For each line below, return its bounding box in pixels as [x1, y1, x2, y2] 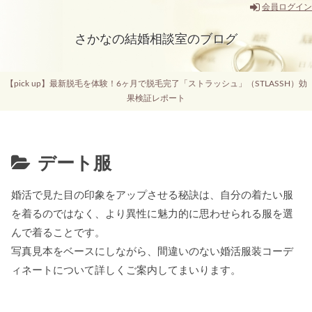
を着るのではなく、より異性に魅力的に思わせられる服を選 [11, 209, 293, 220]
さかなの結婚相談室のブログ [75, 33, 237, 46]
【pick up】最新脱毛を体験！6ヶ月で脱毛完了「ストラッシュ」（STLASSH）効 [5, 79, 307, 88]
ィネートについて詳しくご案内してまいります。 [11, 265, 241, 276]
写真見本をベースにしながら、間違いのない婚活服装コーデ [11, 247, 293, 258]
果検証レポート [127, 94, 185, 103]
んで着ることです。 [11, 228, 105, 239]
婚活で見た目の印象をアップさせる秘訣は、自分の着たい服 [11, 190, 293, 201]
